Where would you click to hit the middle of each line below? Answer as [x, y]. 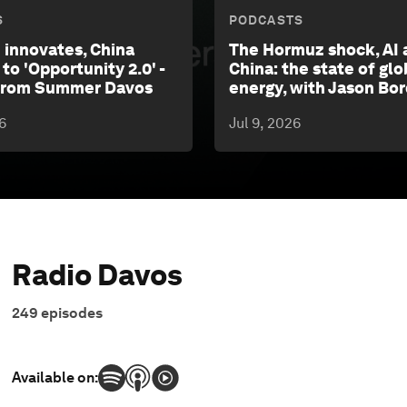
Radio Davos [98, 275]
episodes [72, 313]
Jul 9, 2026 [265, 124]
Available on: [55, 378]
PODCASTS [266, 20]
